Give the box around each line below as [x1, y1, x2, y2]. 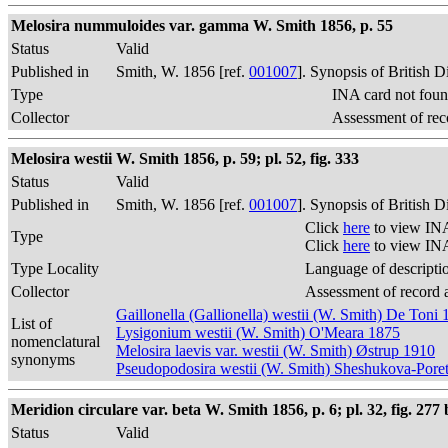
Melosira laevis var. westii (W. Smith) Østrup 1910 [116, 342, 435, 359]
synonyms [11, 351, 75, 368]
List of [11, 315, 52, 332]
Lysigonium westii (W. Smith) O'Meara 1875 [116, 324, 400, 341]
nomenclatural [11, 333, 100, 350]
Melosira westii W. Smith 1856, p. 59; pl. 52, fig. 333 [11, 150, 359, 167]
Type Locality [11, 260, 99, 277]
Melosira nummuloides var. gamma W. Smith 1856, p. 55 [11, 17, 393, 34]
